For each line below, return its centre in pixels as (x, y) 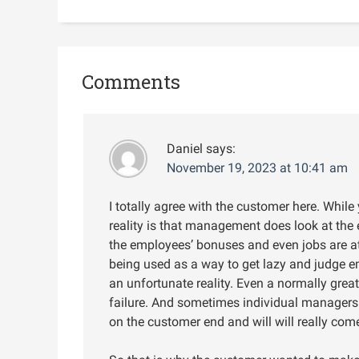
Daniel (185, 148)
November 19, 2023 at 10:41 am (257, 167)
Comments (131, 81)
